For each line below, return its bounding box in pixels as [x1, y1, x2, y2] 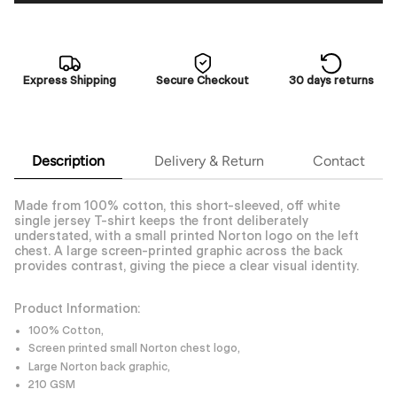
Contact [313, 152, 365, 169]
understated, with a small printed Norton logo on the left [14, 230, 359, 243]
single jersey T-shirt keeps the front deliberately [14, 214, 308, 228]
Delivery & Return [153, 152, 264, 169]
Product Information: [14, 302, 141, 315]
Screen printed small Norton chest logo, [28, 344, 240, 355]
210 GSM [28, 380, 78, 392]
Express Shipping [23, 74, 116, 87]
